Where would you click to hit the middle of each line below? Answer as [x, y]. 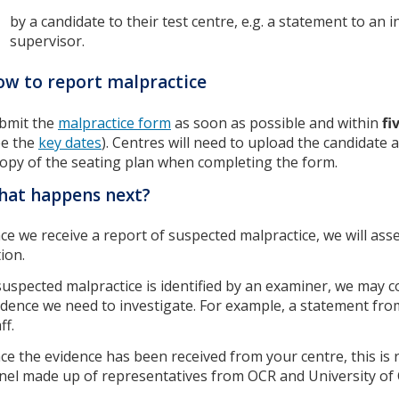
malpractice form [114, 122]
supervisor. [47, 41]
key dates [70, 142]
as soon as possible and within [277, 122]
